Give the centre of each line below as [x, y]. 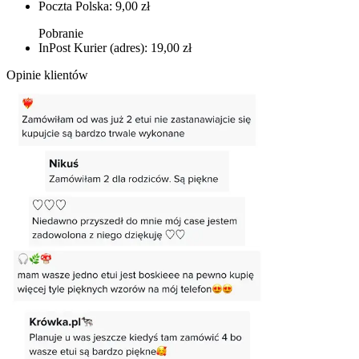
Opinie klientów [47, 75]
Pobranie [61, 33]
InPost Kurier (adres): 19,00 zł [115, 47]
